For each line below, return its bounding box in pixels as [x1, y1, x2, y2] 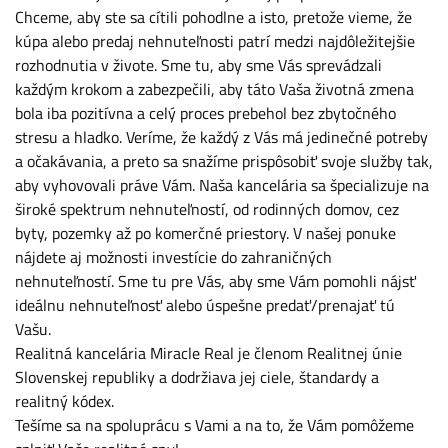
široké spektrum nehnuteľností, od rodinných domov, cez [15, 197, 399, 221]
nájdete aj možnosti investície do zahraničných [15, 245, 332, 269]
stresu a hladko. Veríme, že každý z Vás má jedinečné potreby [15, 125, 428, 149]
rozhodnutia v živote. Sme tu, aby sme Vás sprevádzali [15, 53, 382, 77]
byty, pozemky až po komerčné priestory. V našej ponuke [15, 221, 396, 245]
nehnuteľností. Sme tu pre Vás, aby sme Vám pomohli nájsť [15, 269, 416, 293]
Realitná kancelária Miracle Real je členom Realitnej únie [15, 341, 402, 365]
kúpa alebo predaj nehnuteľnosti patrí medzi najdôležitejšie [15, 29, 415, 53]
